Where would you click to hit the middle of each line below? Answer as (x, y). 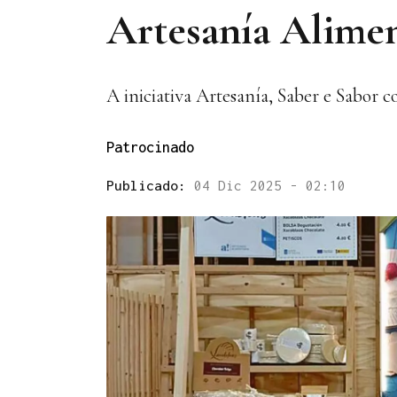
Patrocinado (150, 148)
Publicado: (150, 186)
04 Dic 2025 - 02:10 (270, 186)
